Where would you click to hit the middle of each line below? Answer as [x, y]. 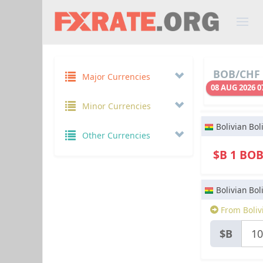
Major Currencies [116, 77]
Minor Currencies [116, 106]
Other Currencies [116, 135]
